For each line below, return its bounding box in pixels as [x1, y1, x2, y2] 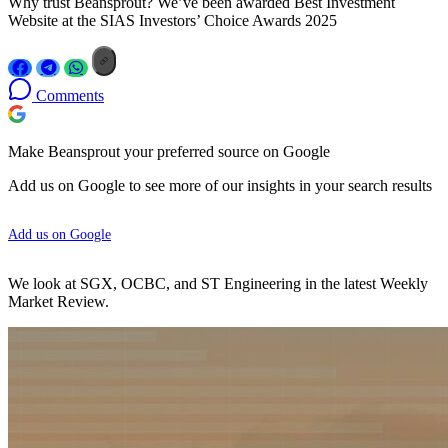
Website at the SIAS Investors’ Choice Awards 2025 [8, 11, 337, 29]
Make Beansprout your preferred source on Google [8, 142, 330, 160]
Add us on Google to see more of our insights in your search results [8, 176, 432, 194]
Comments [32, 86, 104, 104]
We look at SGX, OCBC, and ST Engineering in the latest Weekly [8, 274, 428, 292]
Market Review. [8, 292, 109, 310]
